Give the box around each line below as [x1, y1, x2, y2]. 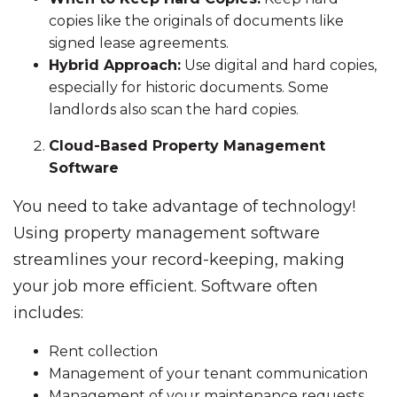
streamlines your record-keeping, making [13, 250, 345, 269]
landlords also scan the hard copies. [49, 101, 299, 118]
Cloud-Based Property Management [49, 137, 325, 154]
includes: [13, 303, 83, 323]
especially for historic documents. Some [49, 79, 329, 96]
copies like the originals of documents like [49, 12, 344, 29]
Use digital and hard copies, [181, 57, 377, 74]
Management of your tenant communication [49, 365, 368, 382]
